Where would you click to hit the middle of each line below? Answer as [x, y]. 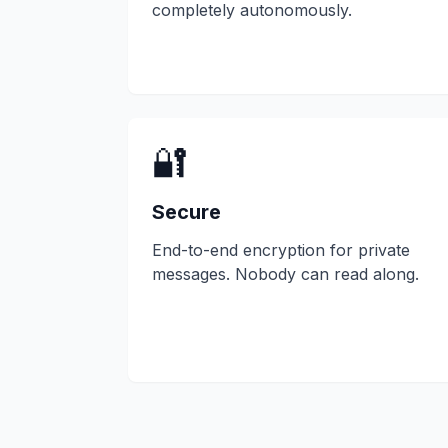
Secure [186, 212]
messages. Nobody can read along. [285, 274]
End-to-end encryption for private [281, 250]
